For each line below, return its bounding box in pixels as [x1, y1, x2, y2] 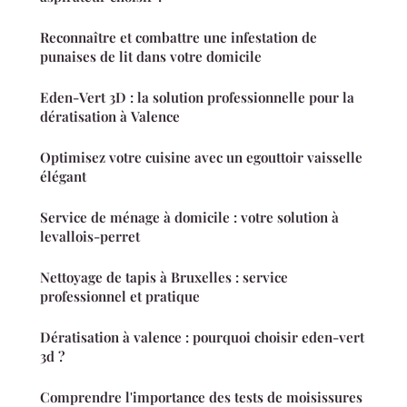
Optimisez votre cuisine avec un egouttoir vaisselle [40, 147, 362, 166]
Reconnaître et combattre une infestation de [40, 27, 317, 46]
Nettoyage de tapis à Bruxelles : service [40, 267, 288, 286]
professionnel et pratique [40, 286, 200, 305]
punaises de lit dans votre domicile [40, 46, 262, 65]
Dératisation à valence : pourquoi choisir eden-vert [40, 327, 364, 346]
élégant [40, 166, 86, 185]
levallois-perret [40, 226, 140, 245]
